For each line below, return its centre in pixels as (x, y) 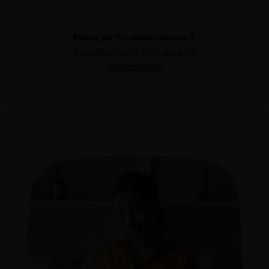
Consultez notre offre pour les (134, 53)
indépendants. (134, 67)
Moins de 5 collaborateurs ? (134, 38)
